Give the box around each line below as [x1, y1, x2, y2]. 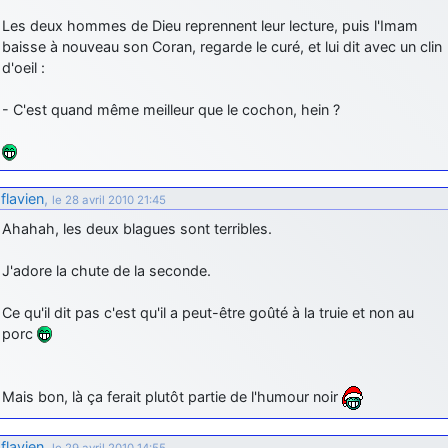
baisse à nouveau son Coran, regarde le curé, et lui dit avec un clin [2, 37, 442, 55]
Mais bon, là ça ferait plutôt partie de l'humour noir [2, 387, 342, 405]
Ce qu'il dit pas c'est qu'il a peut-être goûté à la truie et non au [2, 303, 414, 321]
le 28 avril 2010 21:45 [52, 192, 166, 207]
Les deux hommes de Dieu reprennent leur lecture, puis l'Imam [2, 16, 418, 34]
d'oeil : [2, 58, 45, 76]
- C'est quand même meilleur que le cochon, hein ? [2, 100, 340, 118]
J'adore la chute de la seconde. [2, 261, 211, 279]
